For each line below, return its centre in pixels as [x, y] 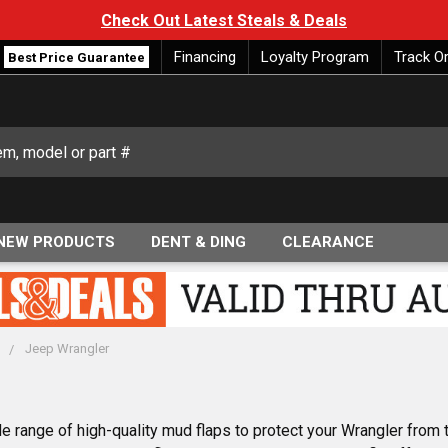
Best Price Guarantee [76, 57]
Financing [205, 57]
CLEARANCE [327, 242]
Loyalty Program [315, 57]
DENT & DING [198, 242]
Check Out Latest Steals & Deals [224, 21]
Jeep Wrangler [67, 349]
